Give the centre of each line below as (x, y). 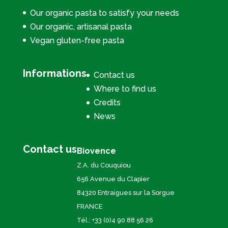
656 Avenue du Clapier (113, 179)
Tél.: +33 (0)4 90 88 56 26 (115, 220)
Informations (54, 73)
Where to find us (125, 89)
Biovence (96, 151)
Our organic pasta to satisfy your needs (104, 13)
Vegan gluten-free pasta (77, 40)
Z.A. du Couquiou (104, 165)
